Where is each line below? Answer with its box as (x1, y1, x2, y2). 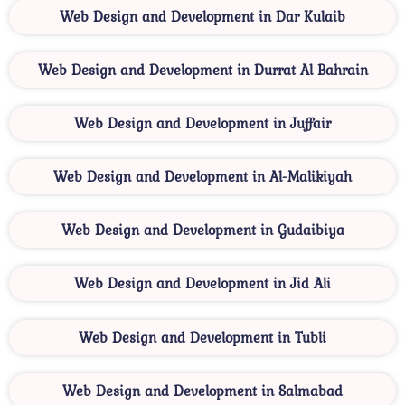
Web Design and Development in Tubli (79, 326, 326, 349)
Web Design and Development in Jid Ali (74, 272, 331, 295)
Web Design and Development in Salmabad (62, 380, 343, 402)
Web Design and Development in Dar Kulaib (60, 5, 345, 28)
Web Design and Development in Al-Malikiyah (53, 165, 352, 188)
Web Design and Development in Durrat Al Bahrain (37, 59, 368, 81)
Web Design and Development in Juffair (74, 112, 331, 135)
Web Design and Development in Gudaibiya (61, 219, 344, 241)
